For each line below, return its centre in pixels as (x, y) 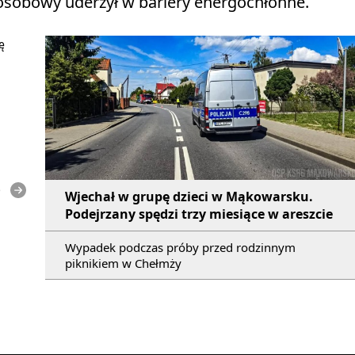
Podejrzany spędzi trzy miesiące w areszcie (199, 214)
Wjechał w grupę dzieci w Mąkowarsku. (189, 196)
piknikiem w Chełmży (123, 263)
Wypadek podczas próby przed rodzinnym (180, 247)
